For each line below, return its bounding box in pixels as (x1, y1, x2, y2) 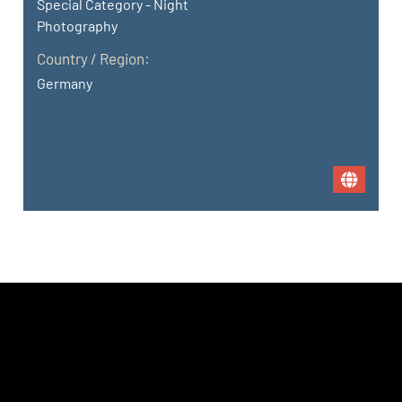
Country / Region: (37, 49, 151, 68)
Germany (37, 74, 93, 92)
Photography (37, 17, 118, 35)
